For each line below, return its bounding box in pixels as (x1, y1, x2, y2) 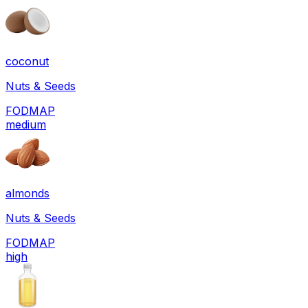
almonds (5, 186, 49, 200)
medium (5, 117, 46, 131)
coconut (5, 54, 49, 68)
